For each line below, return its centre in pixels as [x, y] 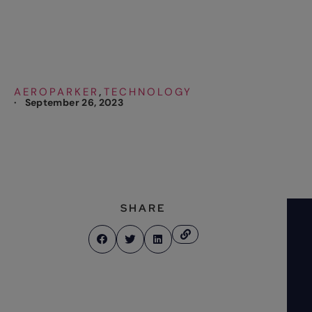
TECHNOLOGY [148, 92]
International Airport [149, 39]
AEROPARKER [56, 92]
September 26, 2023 [74, 103]
